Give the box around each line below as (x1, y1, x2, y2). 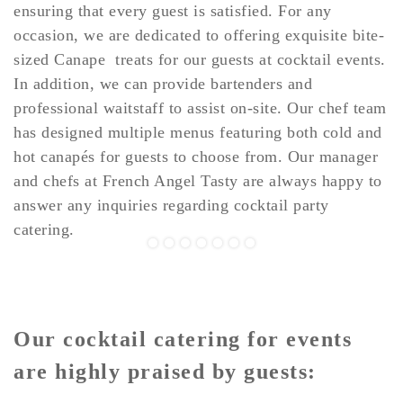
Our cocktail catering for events (13, 327, 352, 351)
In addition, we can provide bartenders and (13, 74, 312, 93)
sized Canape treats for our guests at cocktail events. (13, 49, 386, 68)
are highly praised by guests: (13, 359, 317, 383)
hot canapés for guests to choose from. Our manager (13, 147, 378, 166)
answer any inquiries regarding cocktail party (13, 195, 329, 214)
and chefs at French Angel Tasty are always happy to (13, 171, 382, 190)
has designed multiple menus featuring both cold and (13, 122, 382, 141)
